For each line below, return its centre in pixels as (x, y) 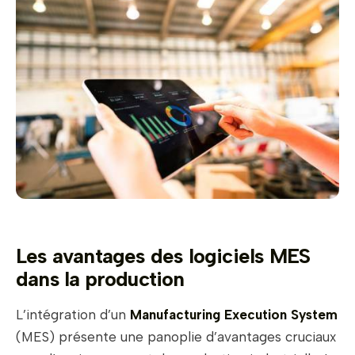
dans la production (100, 279)
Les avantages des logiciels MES (163, 256)
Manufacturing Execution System (234, 315)
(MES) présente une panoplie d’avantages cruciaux (176, 337)
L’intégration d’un (73, 315)
